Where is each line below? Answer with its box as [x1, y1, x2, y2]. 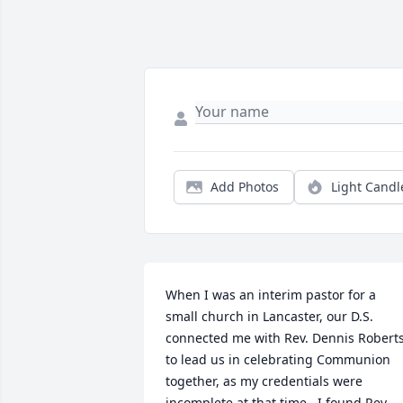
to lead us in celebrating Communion [166, 351, 390, 369]
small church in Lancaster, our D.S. [166, 308, 373, 326]
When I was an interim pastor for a [166, 286, 376, 304]
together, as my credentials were [166, 372, 363, 390]
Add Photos [210, 178, 279, 196]
